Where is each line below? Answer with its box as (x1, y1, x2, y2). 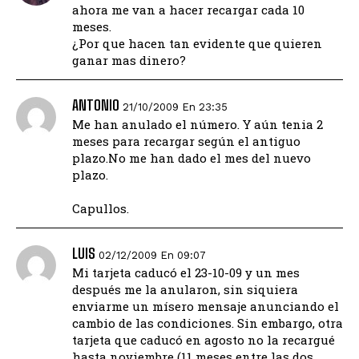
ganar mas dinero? (72, 52, 186, 69)
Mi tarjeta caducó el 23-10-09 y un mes (72, 264, 300, 281)
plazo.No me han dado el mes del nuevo (72, 150, 311, 167)
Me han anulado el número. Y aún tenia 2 (72, 116, 323, 133)
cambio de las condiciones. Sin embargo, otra (72, 315, 343, 332)
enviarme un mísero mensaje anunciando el (72, 298, 339, 315)
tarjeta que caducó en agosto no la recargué (72, 332, 335, 349)
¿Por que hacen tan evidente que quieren (72, 35, 322, 52)
